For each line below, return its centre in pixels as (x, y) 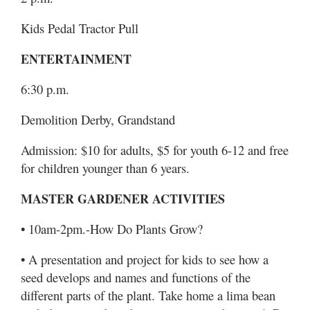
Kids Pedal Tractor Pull (80, 28)
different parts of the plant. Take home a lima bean (148, 295)
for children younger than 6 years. (105, 168)
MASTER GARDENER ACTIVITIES (123, 199)
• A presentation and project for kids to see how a (145, 259)
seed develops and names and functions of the (136, 277)
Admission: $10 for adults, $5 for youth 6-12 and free (155, 150)
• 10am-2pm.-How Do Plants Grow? (112, 229)
